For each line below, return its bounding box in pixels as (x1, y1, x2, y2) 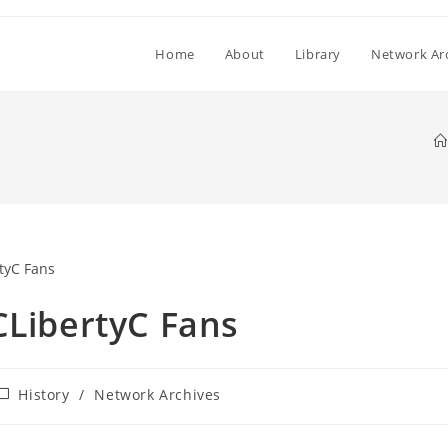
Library (294, 45, 341, 63)
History (18, 384, 70, 404)
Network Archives (94, 384, 222, 404)
